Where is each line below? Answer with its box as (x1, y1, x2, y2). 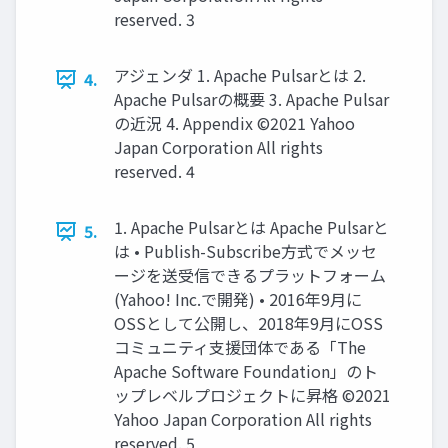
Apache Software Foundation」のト (114, 359, 378, 384)
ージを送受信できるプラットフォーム (114, 263, 386, 288)
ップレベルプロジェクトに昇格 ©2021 (114, 383, 391, 408)
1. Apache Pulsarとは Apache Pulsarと (114, 215, 389, 240)
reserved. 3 (114, 7, 195, 32)
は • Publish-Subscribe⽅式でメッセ (114, 239, 377, 264)
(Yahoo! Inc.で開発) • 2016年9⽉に (114, 287, 362, 312)
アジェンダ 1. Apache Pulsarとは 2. (114, 63, 366, 88)
